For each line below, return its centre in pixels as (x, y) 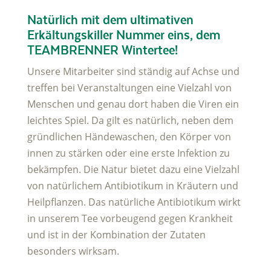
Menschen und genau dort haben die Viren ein (133, 104)
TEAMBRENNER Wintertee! (102, 50)
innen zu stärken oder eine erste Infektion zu (128, 153)
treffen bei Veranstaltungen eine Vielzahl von (129, 87)
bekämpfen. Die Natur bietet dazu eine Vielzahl (133, 169)
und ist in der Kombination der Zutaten (116, 234)
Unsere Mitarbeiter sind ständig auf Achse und (133, 71)
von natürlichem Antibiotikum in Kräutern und (132, 185)
